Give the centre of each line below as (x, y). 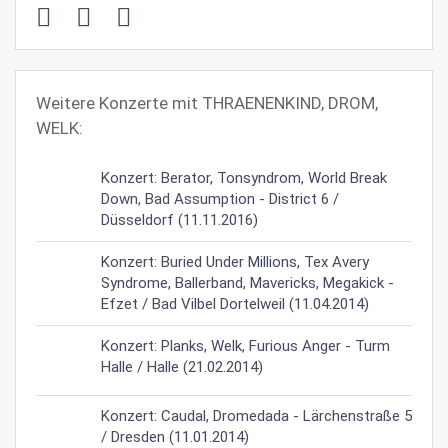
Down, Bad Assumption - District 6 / (220, 199)
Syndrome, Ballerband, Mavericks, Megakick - (247, 283)
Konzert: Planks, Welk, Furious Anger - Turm (245, 346)
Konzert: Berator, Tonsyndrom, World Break (244, 178)
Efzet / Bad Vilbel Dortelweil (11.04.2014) (235, 304)
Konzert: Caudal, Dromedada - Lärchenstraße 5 (256, 416)
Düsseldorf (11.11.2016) (179, 220)
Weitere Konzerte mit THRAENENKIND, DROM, (207, 103)
